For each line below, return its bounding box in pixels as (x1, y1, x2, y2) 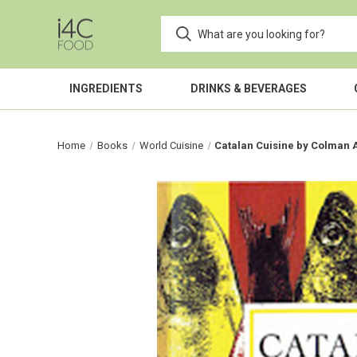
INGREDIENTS (69, 82, 143, 95)
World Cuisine (139, 139, 203, 151)
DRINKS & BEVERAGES (190, 82, 307, 95)
